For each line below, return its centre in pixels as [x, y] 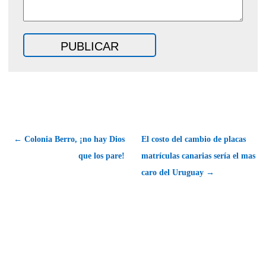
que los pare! [102, 156]
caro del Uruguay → [178, 172]
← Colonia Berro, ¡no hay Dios [69, 139]
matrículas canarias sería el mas [198, 156]
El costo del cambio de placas [194, 139]
